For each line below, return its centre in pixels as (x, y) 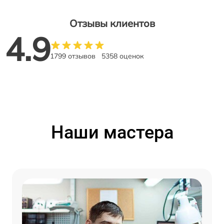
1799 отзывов (73, 56)
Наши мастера (112, 133)
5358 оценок (123, 56)
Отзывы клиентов (112, 23)
